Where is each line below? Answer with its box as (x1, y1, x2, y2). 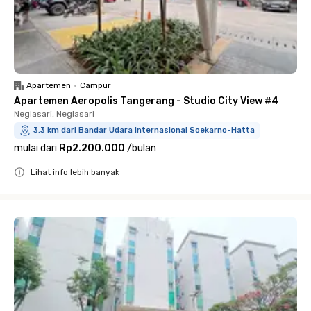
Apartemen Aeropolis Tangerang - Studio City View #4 (14, 95, 278, 107)
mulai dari (14, 142, 57, 154)
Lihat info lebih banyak (31, 167, 119, 177)
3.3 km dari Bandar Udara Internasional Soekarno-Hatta (33, 126, 255, 135)
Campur (80, 81, 111, 90)
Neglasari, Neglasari (14, 109, 94, 119)
